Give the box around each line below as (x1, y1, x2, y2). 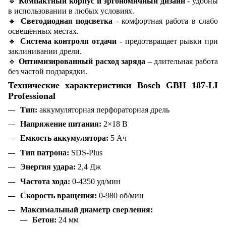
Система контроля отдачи (20, 36, 117, 45)
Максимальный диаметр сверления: (20, 205, 153, 214)
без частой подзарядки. (8, 67, 87, 76)
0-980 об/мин (97, 191, 144, 200)
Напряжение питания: (20, 119, 101, 128)
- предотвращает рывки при (117, 36, 218, 45)
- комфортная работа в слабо (112, 16, 218, 25)
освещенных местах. (8, 26, 79, 35)
